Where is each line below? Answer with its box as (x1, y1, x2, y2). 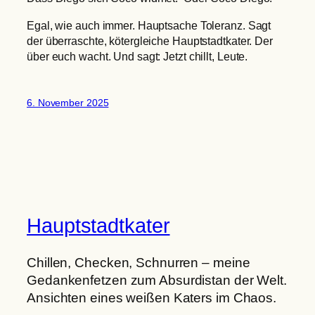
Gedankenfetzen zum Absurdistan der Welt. (27, 272, 287, 288)
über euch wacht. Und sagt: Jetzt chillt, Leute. (27, 49, 248, 63)
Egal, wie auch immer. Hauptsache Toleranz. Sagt (27, 18, 271, 32)
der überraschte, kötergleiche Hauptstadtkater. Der (27, 34, 273, 47)
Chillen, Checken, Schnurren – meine (27, 255, 250, 270)
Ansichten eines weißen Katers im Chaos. (27, 290, 277, 305)
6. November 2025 (27, 96, 109, 108)
